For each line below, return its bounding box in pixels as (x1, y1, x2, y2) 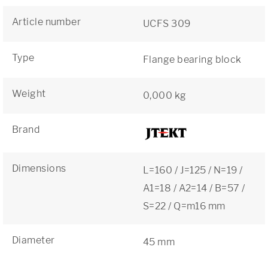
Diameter (12, 234, 55, 246)
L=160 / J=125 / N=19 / (143, 165, 243, 176)
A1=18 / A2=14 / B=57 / (143, 182, 245, 194)
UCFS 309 (143, 18, 191, 29)
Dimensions (12, 163, 66, 174)
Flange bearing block (143, 54, 242, 65)
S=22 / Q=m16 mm (143, 200, 226, 212)
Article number (12, 16, 81, 28)
